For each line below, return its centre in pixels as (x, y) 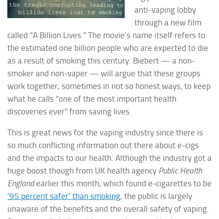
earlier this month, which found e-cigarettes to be (123, 183)
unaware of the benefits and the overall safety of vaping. (108, 208)
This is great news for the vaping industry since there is (105, 132)
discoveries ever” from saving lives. (69, 111)
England (21, 183)
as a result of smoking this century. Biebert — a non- (101, 60)
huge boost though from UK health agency (83, 170)
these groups (176, 73)
